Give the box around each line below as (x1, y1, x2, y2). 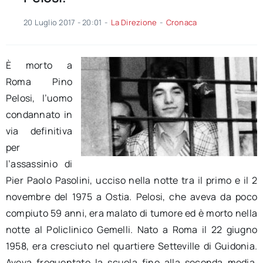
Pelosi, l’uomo (5, 92, 73, 105)
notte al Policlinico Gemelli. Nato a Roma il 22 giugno (5, 223, 258, 237)
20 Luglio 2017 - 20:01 (23, 17, 102, 28)
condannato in (5, 108, 73, 122)
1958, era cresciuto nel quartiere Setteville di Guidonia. (5, 240, 258, 253)
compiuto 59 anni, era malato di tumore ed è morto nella (5, 207, 258, 220)
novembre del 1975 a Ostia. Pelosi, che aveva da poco (5, 190, 258, 204)
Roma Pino (5, 75, 73, 89)
